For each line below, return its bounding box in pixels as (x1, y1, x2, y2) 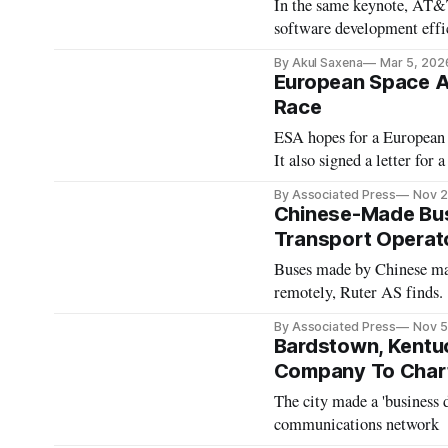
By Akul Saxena (273, 55, 364, 70)
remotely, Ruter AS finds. (273, 281, 443, 303)
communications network (273, 413, 439, 435)
